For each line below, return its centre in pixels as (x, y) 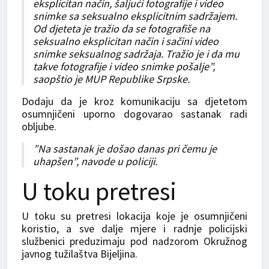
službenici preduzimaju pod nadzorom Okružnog (134, 241)
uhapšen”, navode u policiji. (95, 161)
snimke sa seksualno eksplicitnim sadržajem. (135, 16)
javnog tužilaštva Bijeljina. (80, 253)
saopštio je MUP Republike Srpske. (111, 79)
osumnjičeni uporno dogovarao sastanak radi (134, 113)
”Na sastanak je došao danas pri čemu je (125, 148)
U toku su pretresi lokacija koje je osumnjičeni (134, 216)
